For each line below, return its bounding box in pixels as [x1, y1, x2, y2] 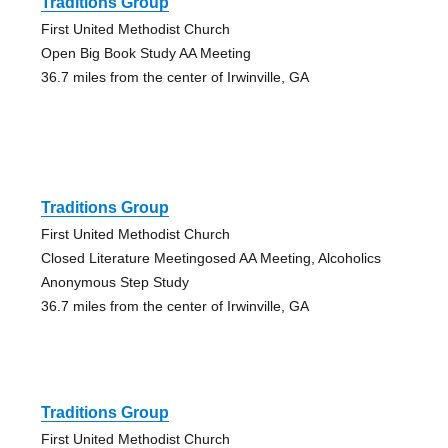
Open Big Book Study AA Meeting [40, 44, 251, 61]
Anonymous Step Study [40, 273, 189, 290]
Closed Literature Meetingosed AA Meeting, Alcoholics [40, 249, 381, 266]
